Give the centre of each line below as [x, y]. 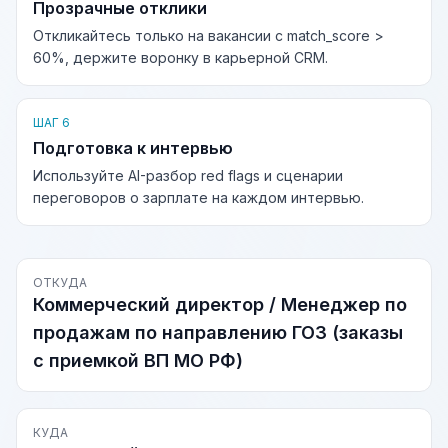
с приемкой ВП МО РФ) [138, 360]
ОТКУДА [60, 282]
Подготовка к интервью [133, 148]
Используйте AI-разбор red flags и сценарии [188, 175]
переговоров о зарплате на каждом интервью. [198, 197]
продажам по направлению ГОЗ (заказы [218, 332]
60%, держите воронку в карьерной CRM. [180, 57]
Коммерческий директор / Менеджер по [220, 304]
